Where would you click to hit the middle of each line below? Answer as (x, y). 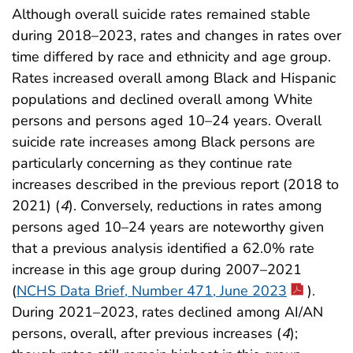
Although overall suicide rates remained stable (161, 14)
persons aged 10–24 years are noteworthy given (168, 227)
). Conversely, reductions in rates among (195, 205)
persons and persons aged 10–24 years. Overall (167, 120)
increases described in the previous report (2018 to (175, 184)
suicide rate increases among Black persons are (163, 141)
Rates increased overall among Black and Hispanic (174, 78)
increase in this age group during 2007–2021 (157, 269)
